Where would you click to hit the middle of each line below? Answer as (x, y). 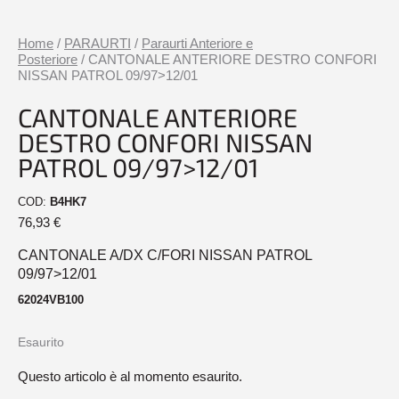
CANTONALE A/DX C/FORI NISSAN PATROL (165, 255)
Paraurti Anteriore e (197, 44)
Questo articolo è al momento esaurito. (130, 376)
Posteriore (48, 60)
